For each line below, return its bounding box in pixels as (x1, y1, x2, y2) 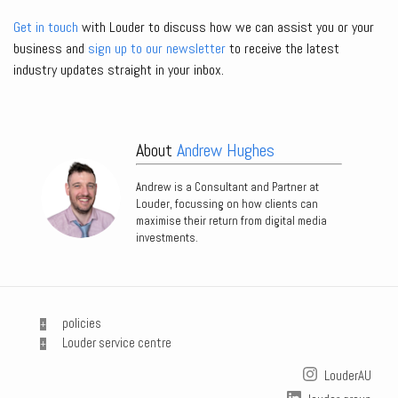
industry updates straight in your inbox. (13, 60, 224, 80)
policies (62, 314, 101, 332)
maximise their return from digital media (135, 213, 327, 229)
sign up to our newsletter (88, 39, 226, 59)
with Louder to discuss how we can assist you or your (78, 18, 374, 37)
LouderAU (324, 367, 371, 385)
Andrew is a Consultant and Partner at (135, 179, 319, 195)
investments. (135, 230, 198, 246)
